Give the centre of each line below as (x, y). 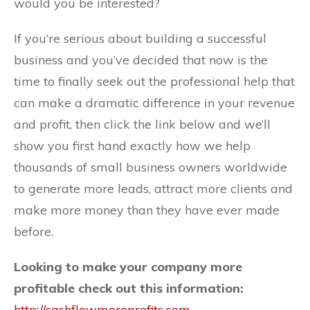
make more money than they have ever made (147, 210)
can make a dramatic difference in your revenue (154, 102)
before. (34, 231)
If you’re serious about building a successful (140, 38)
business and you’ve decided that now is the (141, 60)
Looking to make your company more (128, 266)
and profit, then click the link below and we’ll (142, 124)
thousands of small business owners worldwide (151, 167)
